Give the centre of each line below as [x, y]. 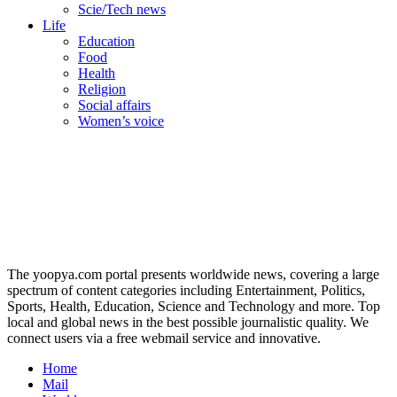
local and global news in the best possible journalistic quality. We [188, 322]
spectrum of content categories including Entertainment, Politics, [186, 290]
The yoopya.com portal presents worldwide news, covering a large [193, 274]
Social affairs [114, 105]
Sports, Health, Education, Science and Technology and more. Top [194, 306]
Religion [102, 89]
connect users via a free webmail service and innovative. [164, 338]
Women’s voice [121, 121]
